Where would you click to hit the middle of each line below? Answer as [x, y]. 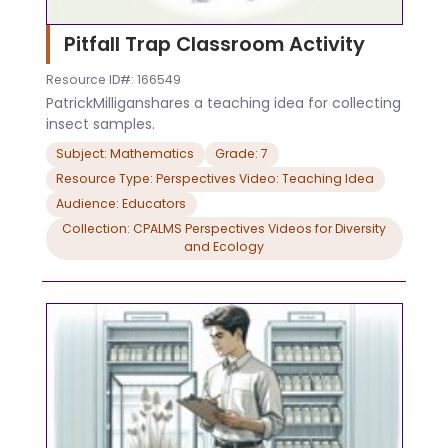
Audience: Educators [154, 204]
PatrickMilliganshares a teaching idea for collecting [223, 102]
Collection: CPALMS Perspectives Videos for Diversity [224, 229]
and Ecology [224, 247]
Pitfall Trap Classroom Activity [216, 44]
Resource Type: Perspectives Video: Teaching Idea [215, 179]
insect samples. [100, 123]
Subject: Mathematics [125, 154]
